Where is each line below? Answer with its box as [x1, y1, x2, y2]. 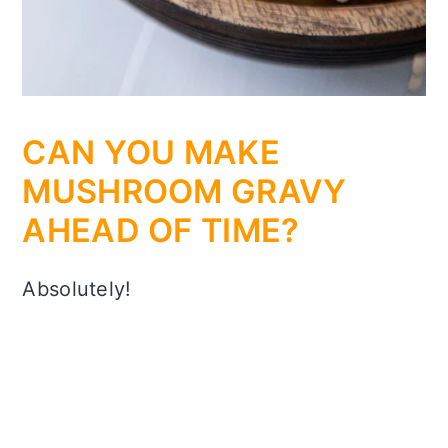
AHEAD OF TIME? [22, 210, 308, 250]
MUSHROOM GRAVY [22, 171, 347, 211]
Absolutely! [22, 276, 132, 301]
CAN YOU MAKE [22, 132, 280, 172]
